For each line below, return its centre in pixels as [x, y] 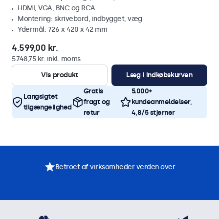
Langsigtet [40, 97]
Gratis [93, 91]
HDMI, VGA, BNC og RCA [56, 8]
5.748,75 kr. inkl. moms [46, 59]
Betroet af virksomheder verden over [115, 167]
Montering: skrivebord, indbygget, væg [80, 19]
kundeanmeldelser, [162, 102]
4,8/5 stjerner [153, 113]
